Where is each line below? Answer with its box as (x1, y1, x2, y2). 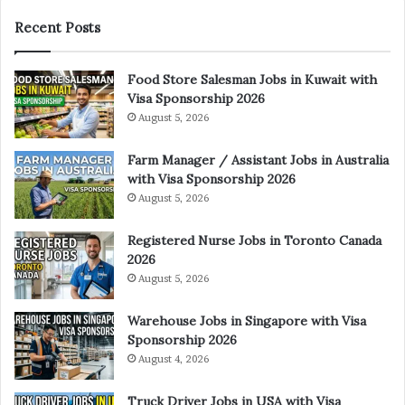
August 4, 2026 (138, 352, 209, 365)
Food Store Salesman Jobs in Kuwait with (127, 71, 377, 88)
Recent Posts (14, 18, 100, 36)
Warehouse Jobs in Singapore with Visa (127, 312, 366, 329)
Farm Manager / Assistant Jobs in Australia (127, 151, 389, 168)
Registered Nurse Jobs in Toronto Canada (127, 231, 381, 249)
